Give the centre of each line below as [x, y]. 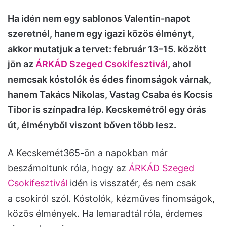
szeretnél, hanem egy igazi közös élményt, [101, 34]
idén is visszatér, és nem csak [132, 183]
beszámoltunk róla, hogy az [68, 168]
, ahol [179, 64]
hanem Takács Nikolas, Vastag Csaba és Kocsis [110, 94]
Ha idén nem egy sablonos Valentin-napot [99, 18]
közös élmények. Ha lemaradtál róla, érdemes [105, 214]
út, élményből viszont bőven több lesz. [92, 125]
